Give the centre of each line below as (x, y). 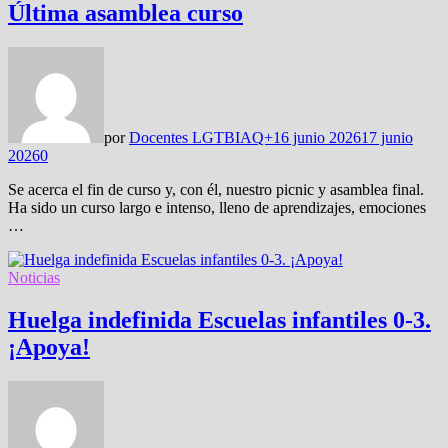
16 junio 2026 (317, 137)
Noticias (34, 277)
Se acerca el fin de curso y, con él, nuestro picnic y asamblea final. (216, 189)
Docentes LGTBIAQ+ (201, 137)
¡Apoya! (49, 346)
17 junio (387, 137)
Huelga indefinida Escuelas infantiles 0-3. (219, 319)
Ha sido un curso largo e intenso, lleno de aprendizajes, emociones (217, 207)
